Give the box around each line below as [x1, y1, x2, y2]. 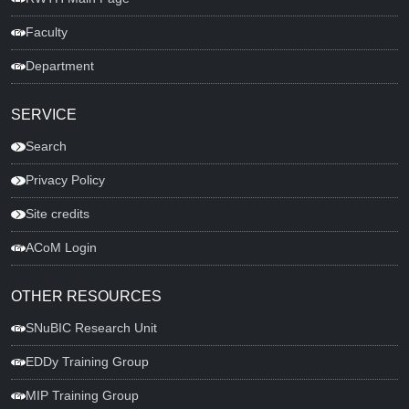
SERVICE [11, 107, 77, 122]
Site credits [26, 207, 89, 221]
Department [26, 59, 94, 73]
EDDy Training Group [26, 355, 149, 369]
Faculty [26, 26, 68, 39]
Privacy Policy [26, 173, 105, 187]
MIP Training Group [26, 389, 139, 403]
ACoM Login [26, 241, 97, 255]
